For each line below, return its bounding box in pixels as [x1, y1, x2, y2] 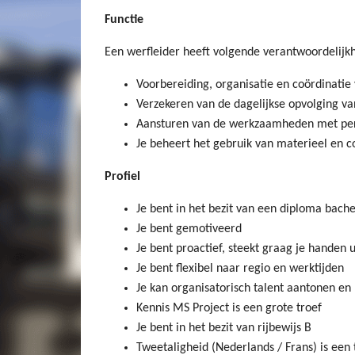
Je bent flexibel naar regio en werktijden [136, 261, 344, 275]
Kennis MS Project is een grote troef [136, 301, 322, 315]
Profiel [105, 170, 140, 183]
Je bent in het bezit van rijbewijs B [136, 321, 311, 334]
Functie [105, 13, 143, 26]
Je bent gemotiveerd [136, 222, 242, 235]
